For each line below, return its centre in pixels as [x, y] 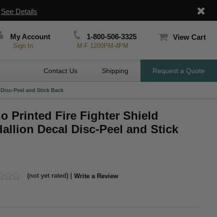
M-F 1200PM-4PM [102, 46]
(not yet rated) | [50, 176]
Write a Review [96, 176]
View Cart [189, 37]
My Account [30, 37]
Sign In [23, 46]
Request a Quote [179, 71]
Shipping [115, 71]
